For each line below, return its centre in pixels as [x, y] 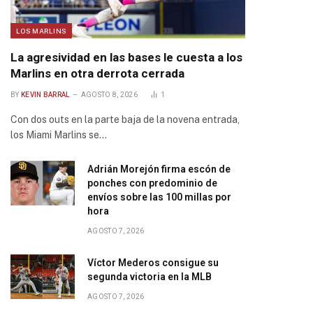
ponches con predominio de [152, 183]
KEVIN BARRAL [45, 95]
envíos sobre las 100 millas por [159, 197]
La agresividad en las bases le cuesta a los [126, 57]
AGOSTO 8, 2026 [109, 95]
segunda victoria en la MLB [150, 277]
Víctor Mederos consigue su [153, 263]
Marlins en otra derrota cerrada [97, 73]
